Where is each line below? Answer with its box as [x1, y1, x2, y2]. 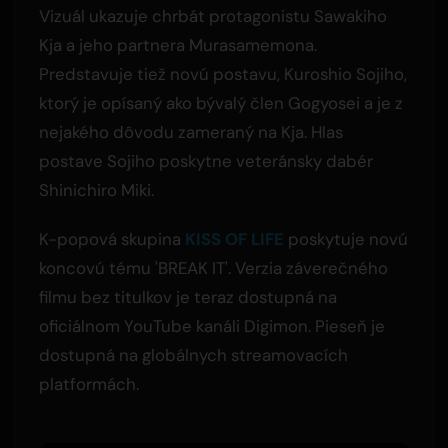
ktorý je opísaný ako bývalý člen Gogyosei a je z [38, 91, 403, 114]
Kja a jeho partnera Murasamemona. [38, 33, 317, 56]
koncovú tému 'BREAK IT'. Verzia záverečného [38, 256, 388, 279]
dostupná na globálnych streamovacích [38, 343, 348, 366]
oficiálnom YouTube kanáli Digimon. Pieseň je [38, 314, 385, 337]
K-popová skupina [38, 227, 185, 250]
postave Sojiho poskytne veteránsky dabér [38, 149, 373, 172]
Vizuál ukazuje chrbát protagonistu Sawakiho [38, 4, 387, 27]
